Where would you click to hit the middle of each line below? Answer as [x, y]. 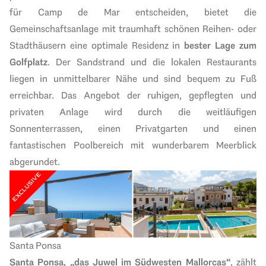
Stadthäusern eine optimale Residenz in [97, 45]
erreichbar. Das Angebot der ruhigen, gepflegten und [133, 95]
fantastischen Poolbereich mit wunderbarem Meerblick [133, 145]
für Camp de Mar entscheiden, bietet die [133, 12]
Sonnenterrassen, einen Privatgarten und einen [133, 128]
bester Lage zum [221, 45]
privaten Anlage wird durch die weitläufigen [133, 112]
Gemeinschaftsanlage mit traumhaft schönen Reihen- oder [133, 28]
